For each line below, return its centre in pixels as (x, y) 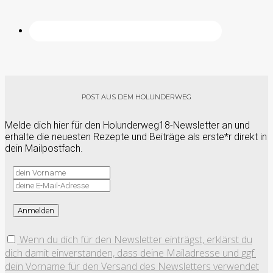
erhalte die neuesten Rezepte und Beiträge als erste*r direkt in (136, 136)
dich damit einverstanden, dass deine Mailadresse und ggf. (130, 253)
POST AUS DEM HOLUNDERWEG (136, 97)
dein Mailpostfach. (44, 148)
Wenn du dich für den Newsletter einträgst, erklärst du (135, 240)
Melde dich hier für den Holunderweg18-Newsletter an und (127, 125)
